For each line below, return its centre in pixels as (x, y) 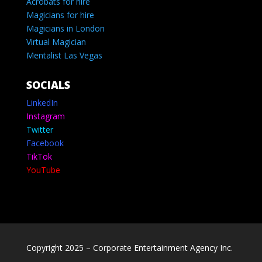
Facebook (45, 143)
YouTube (43, 170)
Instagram (45, 116)
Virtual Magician (56, 42)
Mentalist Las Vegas (64, 55)
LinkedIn (42, 102)
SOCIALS (48, 85)
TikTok (39, 156)
